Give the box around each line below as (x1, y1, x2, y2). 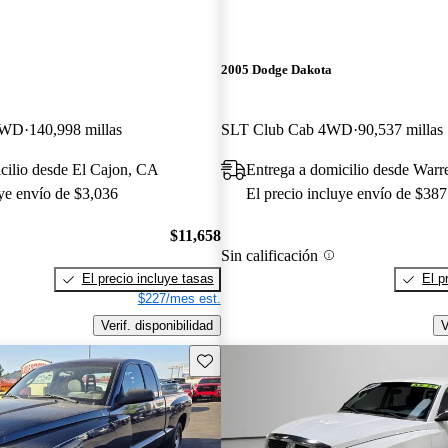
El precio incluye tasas (81, 271, 214, 287)
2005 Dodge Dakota (220, 62, 332, 78)
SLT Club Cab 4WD (220, 120, 353, 138)
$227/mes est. (137, 291, 221, 307)
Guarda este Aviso (195, 351, 304, 367)
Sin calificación (220, 246, 318, 264)
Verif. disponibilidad (100, 317, 213, 333)
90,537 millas (357, 120, 443, 138)
